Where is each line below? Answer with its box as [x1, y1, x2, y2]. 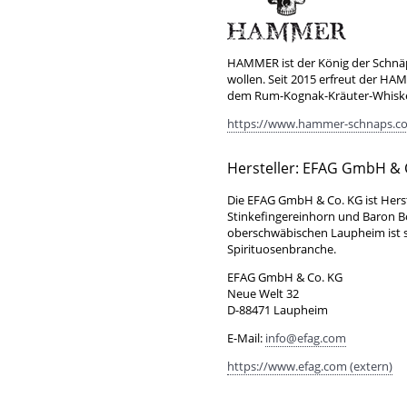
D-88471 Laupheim [227, 302, 328, 319]
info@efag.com [265, 330, 346, 347]
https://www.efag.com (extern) [227, 358, 392, 375]
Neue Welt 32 [227, 285, 299, 303]
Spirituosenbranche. [227, 241, 336, 258]
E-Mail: [227, 330, 265, 347]
